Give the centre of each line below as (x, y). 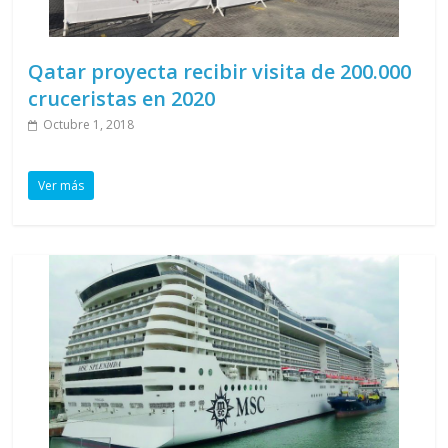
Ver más (61, 186)
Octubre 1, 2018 (89, 125)
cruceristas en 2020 (122, 99)
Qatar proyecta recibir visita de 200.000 (220, 72)
